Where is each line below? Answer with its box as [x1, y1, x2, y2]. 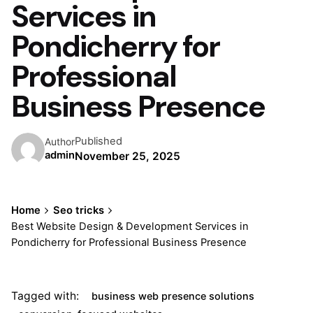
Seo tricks [52, 203, 104, 217]
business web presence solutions [92, 289, 255, 302]
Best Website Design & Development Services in [11, 219, 249, 233]
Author [45, 135, 75, 147]
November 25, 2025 [75, 150, 180, 163]
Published [75, 135, 122, 148]
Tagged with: [11, 289, 79, 303]
